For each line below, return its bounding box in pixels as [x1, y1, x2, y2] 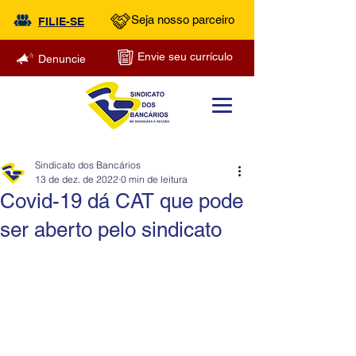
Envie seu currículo [137, 50, 233, 63]
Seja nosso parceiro [131, 13, 234, 26]
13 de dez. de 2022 [35, 173, 118, 185]
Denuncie [38, 52, 86, 65]
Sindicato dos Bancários [35, 159, 141, 171]
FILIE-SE [38, 15, 84, 28]
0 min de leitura [121, 173, 188, 185]
